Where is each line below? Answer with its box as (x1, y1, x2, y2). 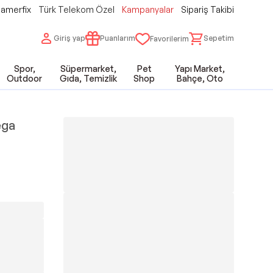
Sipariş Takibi (181, 4, 234, 15)
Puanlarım (100, 33, 135, 43)
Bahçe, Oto (177, 73, 224, 83)
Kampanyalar (122, 4, 174, 15)
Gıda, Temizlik (60, 73, 117, 83)
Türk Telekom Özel (38, 4, 115, 15)
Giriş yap (54, 33, 85, 43)
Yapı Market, (175, 63, 225, 74)
